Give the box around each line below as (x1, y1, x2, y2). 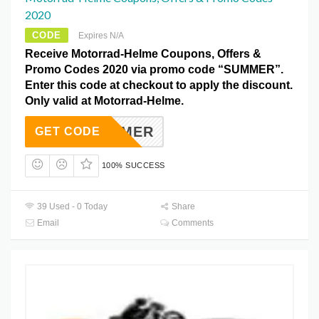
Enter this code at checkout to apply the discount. (25, 79, 293, 92)
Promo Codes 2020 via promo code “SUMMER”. (25, 63, 283, 76)
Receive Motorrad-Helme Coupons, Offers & (25, 48, 261, 61)
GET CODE (35, 125, 100, 138)
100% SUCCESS (101, 161, 165, 170)
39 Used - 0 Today (35, 201, 108, 211)
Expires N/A (78, 31, 124, 41)
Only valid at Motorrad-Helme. (25, 95, 184, 108)
